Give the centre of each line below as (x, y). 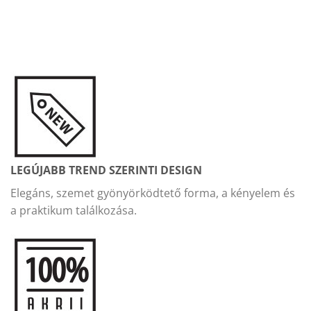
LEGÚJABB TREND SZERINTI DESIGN (106, 170)
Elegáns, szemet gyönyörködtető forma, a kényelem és (153, 193)
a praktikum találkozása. (74, 211)
